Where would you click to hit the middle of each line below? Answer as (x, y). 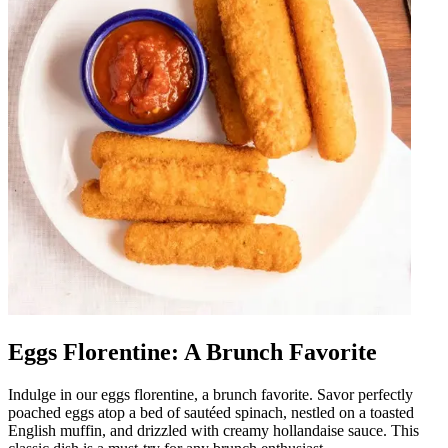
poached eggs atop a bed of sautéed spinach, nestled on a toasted (211, 412)
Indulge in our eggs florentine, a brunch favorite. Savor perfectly (210, 394)
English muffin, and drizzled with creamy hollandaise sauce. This (213, 430)
